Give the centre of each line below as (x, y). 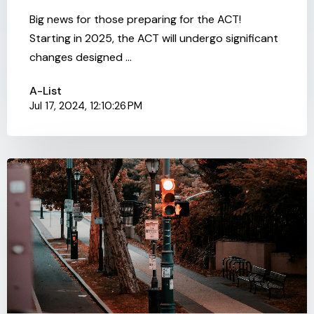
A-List (46, 90)
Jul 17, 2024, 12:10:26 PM (86, 105)
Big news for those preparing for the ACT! (135, 19)
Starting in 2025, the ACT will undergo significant (154, 38)
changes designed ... (81, 57)
